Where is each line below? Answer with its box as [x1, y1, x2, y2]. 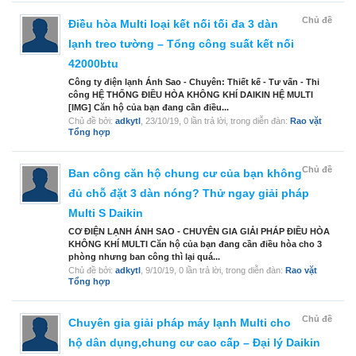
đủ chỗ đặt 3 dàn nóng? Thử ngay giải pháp [68, 187, 309, 200]
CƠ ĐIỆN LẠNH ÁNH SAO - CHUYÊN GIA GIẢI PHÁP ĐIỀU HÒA [68, 226, 330, 237]
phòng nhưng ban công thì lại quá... [68, 252, 220, 262]
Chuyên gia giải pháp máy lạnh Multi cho [68, 316, 291, 330]
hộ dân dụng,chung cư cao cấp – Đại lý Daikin [68, 336, 320, 350]
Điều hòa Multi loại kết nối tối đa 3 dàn [68, 17, 278, 31]
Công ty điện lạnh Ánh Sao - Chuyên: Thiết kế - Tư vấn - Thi [68, 77, 319, 87]
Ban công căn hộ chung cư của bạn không [68, 167, 302, 180]
